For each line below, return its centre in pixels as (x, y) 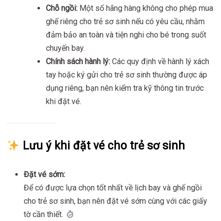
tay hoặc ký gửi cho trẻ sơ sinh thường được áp (127, 75)
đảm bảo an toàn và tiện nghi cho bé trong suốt (126, 35)
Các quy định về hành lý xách (160, 62)
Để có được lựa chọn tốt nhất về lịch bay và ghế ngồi (113, 188)
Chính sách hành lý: (78, 62)
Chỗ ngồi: (62, 8)
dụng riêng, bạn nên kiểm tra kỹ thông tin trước (125, 88)
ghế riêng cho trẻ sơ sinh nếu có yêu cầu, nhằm (126, 22)
